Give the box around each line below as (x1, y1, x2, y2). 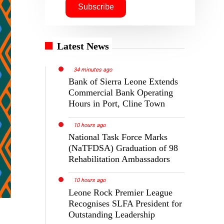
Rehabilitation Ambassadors (68, 153, 170, 164)
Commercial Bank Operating (68, 87, 173, 97)
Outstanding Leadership (68, 209, 155, 219)
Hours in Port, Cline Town (68, 98, 165, 108)
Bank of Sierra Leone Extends (68, 76, 178, 86)
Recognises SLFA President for (68, 198, 182, 208)
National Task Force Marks (68, 131, 168, 142)
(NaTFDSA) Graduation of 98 (68, 142, 178, 153)
